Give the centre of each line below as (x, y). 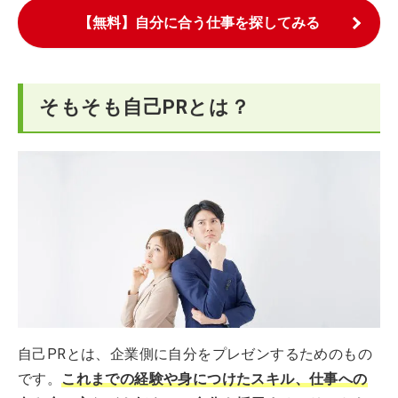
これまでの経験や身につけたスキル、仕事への (215, 378)
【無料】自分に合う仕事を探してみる (199, 23)
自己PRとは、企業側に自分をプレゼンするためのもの (195, 354)
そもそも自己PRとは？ (145, 107)
